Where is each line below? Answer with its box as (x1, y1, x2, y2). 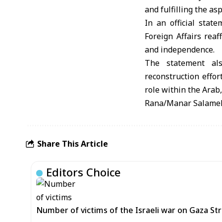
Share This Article (37, 138, 108, 149)
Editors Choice (46, 165, 121, 179)
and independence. (145, 44, 215, 55)
